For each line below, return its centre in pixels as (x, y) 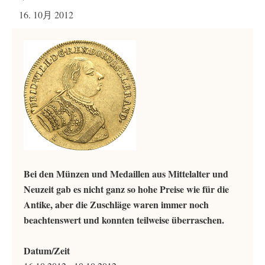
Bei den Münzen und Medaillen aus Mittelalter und (126, 174)
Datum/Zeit (47, 251)
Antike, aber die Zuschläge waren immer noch (116, 204)
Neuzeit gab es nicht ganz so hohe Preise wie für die (126, 189)
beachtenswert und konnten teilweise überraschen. (124, 220)
